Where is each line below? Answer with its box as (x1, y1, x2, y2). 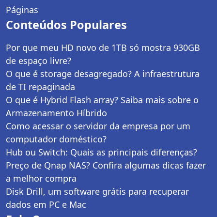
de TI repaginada (6, 81, 75, 93)
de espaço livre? (6, 55, 71, 67)
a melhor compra (6, 172, 77, 185)
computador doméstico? (6, 133, 107, 145)
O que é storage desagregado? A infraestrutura (6, 68, 200, 80)
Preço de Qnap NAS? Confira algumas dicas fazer (6, 159, 206, 171)
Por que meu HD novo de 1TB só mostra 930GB (6, 42, 200, 54)
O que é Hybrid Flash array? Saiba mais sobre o (6, 94, 199, 106)
